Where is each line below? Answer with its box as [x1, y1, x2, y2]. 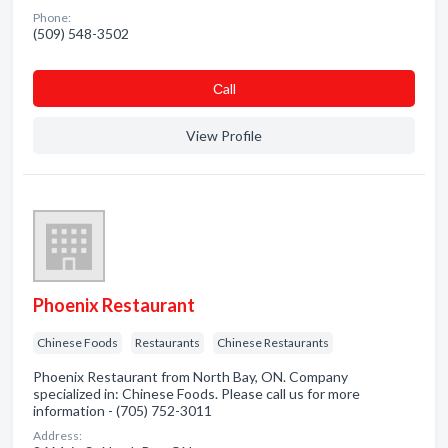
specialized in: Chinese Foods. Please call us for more [33, 385, 360, 402]
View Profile [186, 127, 262, 144]
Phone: [33, 10, 71, 25]
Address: [33, 428, 82, 443]
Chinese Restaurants [217, 335, 329, 350]
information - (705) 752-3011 [33, 402, 212, 419]
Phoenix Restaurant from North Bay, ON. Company [33, 368, 348, 385]
